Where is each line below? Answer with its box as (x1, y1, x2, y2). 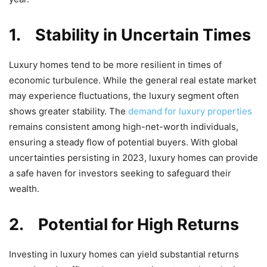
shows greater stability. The (9, 105, 128, 117)
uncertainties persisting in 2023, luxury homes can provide (9, 151, 258, 163)
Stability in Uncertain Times (35, 24, 251, 45)
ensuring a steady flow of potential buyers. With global (9, 136, 238, 148)
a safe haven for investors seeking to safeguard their (9, 167, 231, 179)
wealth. (9, 182, 39, 194)
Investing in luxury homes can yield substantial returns (9, 248, 239, 260)
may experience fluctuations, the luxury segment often (9, 89, 239, 101)
